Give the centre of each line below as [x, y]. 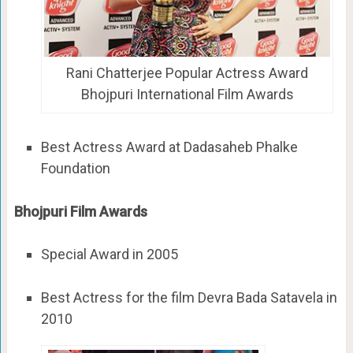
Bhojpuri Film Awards [80, 211]
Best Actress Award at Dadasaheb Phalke [169, 147]
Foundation [75, 168]
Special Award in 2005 [109, 254]
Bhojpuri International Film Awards [187, 95]
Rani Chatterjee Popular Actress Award [187, 73]
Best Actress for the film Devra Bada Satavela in [189, 298]
